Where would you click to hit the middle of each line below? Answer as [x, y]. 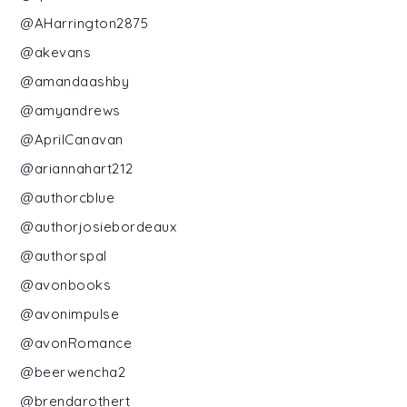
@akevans [56, 52]
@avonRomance [76, 342]
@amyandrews [70, 110]
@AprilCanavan [72, 139]
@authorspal [64, 255]
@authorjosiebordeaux [99, 226]
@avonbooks [66, 284]
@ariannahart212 [77, 168]
